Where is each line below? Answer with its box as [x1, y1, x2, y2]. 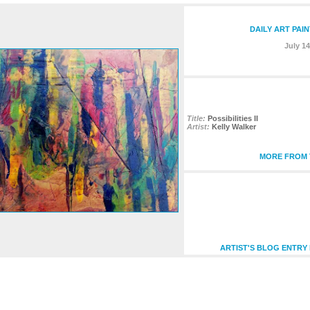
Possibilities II [208, 114, 258, 122]
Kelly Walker [212, 122, 256, 131]
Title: [187, 114, 206, 122]
